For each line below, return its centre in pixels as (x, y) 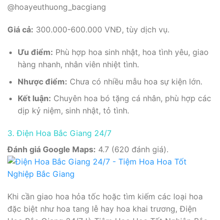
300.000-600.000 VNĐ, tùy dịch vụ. (101, 30)
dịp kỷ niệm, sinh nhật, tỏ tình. (73, 111)
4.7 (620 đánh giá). (132, 150)
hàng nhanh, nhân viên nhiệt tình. (78, 65)
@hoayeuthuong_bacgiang (57, 7)
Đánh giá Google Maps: (52, 150)
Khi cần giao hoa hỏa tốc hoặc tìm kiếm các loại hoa (105, 196)
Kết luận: (34, 98)
